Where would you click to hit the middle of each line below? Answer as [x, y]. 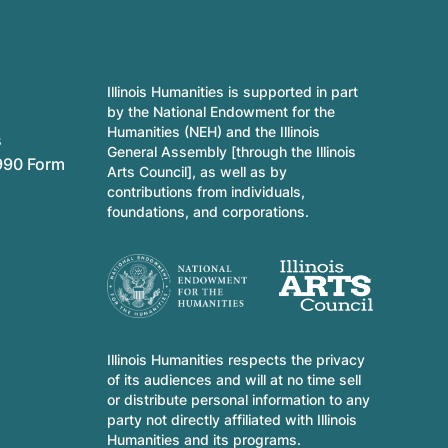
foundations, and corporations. [207, 211]
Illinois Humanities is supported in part [232, 91]
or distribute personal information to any [238, 399]
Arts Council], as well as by [196, 171]
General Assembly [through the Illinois [231, 151]
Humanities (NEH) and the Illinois [213, 131]
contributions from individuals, [205, 191]
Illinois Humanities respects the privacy [235, 359]
